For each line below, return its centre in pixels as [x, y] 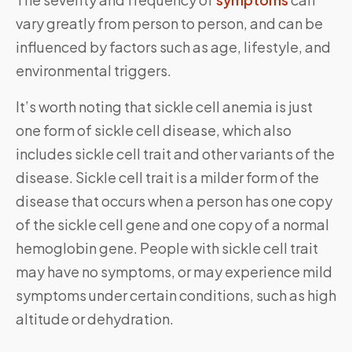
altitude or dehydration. [95, 319]
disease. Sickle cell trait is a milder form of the [167, 178]
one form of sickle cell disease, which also [154, 130]
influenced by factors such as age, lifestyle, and [173, 47]
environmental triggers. [93, 71]
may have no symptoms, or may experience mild [174, 272]
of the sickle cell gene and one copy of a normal [172, 225]
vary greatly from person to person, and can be [169, 24]
